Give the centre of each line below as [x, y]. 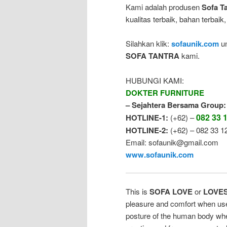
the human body [187, 216]
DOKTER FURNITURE [165, 92]
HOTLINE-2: [147, 130]
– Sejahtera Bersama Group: [176, 105]
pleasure [140, 204]
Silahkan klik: [148, 44]
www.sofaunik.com [160, 154]
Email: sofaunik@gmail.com [172, 142]
